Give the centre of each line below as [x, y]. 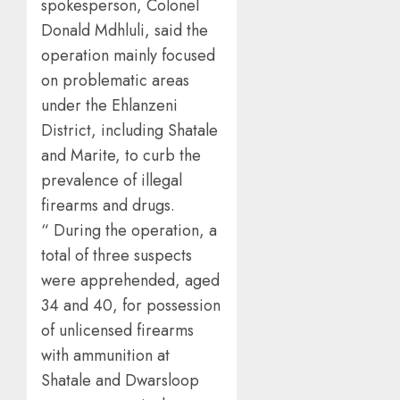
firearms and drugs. [108, 205]
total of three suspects [117, 255]
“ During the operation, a [129, 230]
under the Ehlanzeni [109, 105]
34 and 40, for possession [131, 305]
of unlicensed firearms [117, 330]
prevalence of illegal [112, 180]
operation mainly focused [128, 55]
